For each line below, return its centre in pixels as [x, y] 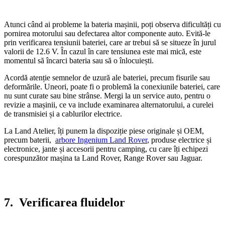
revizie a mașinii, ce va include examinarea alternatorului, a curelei [109, 104]
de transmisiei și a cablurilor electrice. [63, 114]
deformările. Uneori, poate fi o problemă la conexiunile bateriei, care [112, 86]
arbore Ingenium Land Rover [101, 140]
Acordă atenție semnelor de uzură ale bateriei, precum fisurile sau [107, 77]
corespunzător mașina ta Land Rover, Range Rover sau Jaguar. [103, 158]
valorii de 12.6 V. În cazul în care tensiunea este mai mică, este [103, 51]
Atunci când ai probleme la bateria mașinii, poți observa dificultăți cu [113, 24]
